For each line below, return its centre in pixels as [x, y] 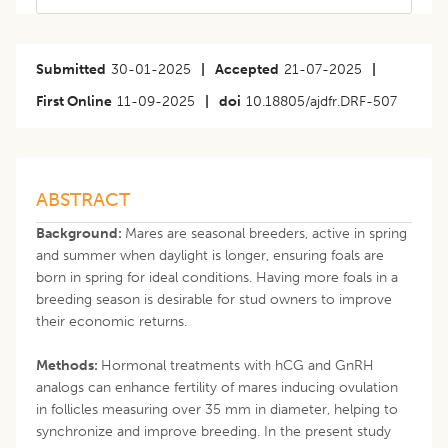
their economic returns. [111, 321]
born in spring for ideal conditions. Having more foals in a [217, 277]
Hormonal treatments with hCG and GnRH [237, 365]
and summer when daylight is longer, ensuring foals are [210, 255]
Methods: [68, 365]
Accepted [247, 69]
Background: [80, 233]
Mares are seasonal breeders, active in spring [266, 233]
